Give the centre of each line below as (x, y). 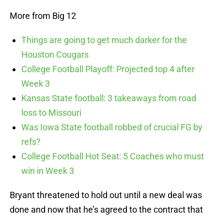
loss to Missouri (51, 113)
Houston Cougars (55, 55)
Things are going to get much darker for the (104, 40)
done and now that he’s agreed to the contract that (106, 210)
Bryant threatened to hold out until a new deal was (106, 195)
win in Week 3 (48, 171)
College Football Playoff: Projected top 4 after (108, 69)
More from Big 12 (43, 16)
